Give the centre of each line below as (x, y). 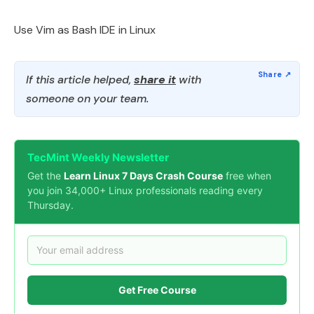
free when (247, 175)
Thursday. (50, 205)
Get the (46, 175)
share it (155, 79)
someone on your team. (87, 98)
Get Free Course (157, 290)
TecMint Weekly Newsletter (98, 157)
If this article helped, (80, 79)
